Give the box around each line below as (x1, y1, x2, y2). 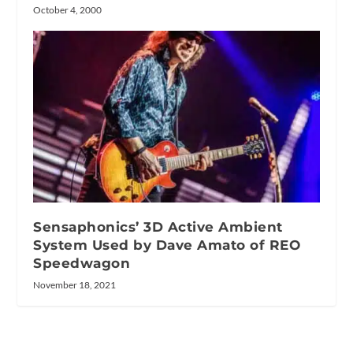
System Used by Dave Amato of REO (33, 236, 301, 253)
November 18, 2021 (33, 278, 117, 291)
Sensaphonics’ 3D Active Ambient (33, 218, 283, 235)
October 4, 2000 (33, 3, 102, 16)
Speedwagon (33, 255, 131, 271)
